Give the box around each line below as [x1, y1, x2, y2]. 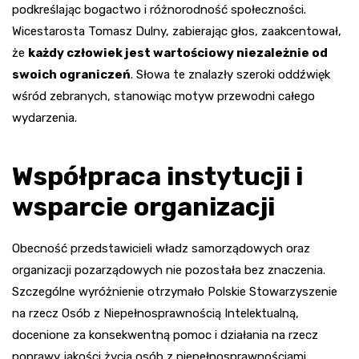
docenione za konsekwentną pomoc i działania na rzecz [12, 327, 318, 342]
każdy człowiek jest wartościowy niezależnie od [28, 45, 328, 60]
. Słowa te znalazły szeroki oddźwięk [131, 67, 330, 82]
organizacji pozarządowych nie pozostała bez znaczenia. [12, 262, 325, 277]
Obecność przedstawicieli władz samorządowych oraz [12, 240, 310, 256]
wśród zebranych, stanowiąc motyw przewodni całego [12, 88, 315, 103]
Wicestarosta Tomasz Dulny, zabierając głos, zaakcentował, [12, 23, 341, 38]
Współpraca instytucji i [12, 160, 303, 192]
